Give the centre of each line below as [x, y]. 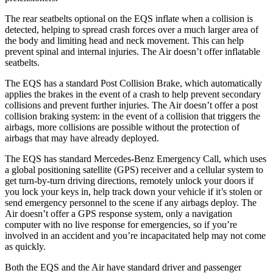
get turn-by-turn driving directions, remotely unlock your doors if [129, 180]
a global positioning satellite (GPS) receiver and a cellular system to [134, 169]
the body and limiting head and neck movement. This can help [124, 40]
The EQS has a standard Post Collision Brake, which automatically [133, 83]
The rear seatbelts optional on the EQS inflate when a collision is [129, 18]
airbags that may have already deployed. [82, 138]
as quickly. [25, 246]
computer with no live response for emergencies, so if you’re [121, 224]
